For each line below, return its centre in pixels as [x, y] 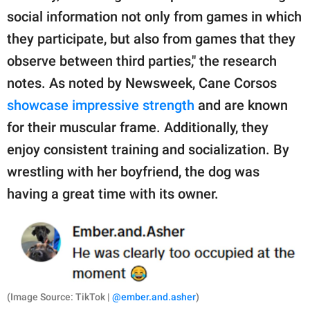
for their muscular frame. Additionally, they [138, 128]
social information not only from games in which [154, 17]
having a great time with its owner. [113, 194]
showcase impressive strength [101, 106]
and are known [241, 106]
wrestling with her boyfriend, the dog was [133, 172]
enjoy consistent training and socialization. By [148, 150]
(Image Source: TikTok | [60, 297]
